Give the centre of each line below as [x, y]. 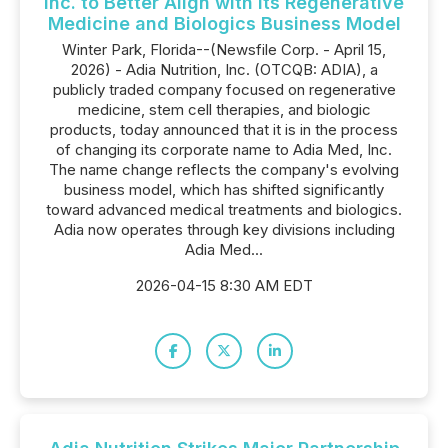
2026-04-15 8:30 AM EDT [224, 285]
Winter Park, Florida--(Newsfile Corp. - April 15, [224, 49]
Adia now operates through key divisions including [224, 229]
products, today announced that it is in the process [224, 129]
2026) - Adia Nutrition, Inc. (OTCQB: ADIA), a [224, 69]
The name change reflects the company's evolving [224, 169]
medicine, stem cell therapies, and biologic [224, 109]
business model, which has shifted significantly [224, 189]
